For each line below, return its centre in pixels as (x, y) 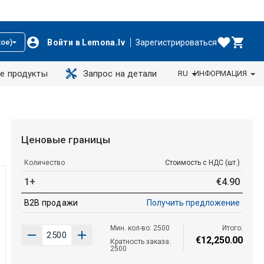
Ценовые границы (65, 139)
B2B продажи (51, 202)
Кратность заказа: (141, 241)
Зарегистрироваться (176, 42)
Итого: (232, 228)
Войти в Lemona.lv (86, 42)
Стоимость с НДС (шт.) (202, 162)
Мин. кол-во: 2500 (140, 228)
